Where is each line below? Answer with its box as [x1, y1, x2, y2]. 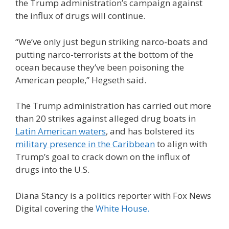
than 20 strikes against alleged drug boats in [15, 112, 196, 124]
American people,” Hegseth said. [15, 74, 148, 86]
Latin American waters [15, 125, 106, 137]
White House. [96, 202, 149, 214]
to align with [155, 138, 207, 150]
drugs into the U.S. [15, 164, 89, 175]
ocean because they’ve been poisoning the [15, 61, 184, 73]
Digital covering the [15, 202, 96, 214]
